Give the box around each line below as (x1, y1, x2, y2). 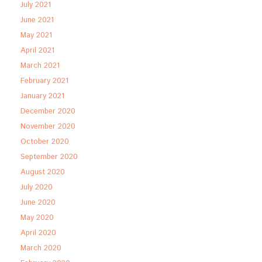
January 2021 (20, 91, 64, 102)
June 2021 (20, 15, 54, 26)
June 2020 (20, 197, 56, 208)
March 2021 (20, 60, 60, 71)
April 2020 (20, 227, 56, 239)
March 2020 (20, 243, 61, 254)
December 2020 (20, 106, 75, 117)
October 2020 (20, 136, 69, 147)
